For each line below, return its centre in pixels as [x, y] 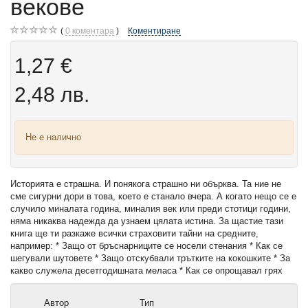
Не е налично [53, 137]
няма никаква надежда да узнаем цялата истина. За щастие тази [147, 221]
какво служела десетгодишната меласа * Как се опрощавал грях [146, 271]
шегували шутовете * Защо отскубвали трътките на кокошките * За [150, 258]
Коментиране [154, 31]
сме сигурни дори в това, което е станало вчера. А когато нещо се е [153, 197]
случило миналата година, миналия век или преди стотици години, [151, 209]
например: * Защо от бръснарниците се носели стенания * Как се [146, 246]
